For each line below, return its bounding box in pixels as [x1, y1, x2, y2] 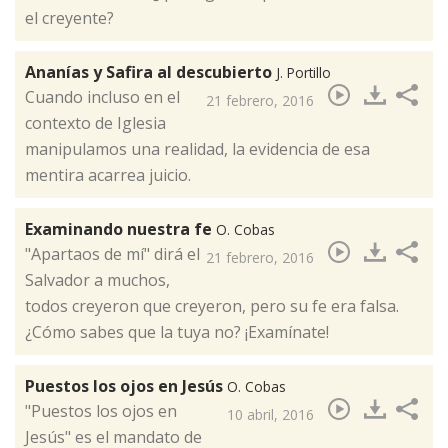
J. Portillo [276, 63, 331, 83]
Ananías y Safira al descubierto [25, 61, 276, 84]
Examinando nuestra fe [25, 218, 216, 241]
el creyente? [25, 7, 114, 30]
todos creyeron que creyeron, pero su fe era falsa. [25, 295, 399, 318]
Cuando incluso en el [25, 86, 180, 109]
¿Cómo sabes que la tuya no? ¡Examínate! [25, 321, 329, 344]
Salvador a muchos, [25, 269, 170, 292]
